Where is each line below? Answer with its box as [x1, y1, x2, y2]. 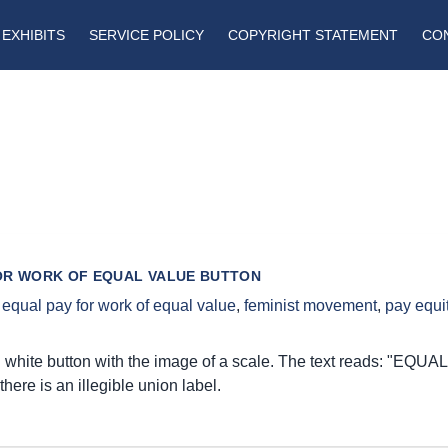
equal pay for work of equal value [2, 297, 236, 315]
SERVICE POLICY [88, 27, 204, 44]
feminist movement [244, 297, 377, 315]
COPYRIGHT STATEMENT [227, 27, 398, 44]
